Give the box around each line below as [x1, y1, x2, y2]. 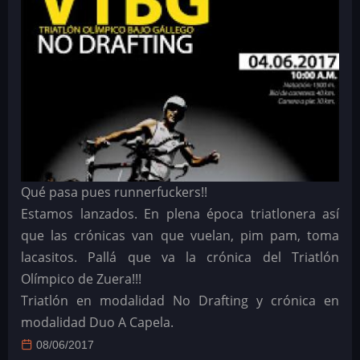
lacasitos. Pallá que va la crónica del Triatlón [21, 248, 339, 267]
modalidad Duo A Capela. [21, 313, 174, 332]
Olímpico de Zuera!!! [21, 270, 141, 288]
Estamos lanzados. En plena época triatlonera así [21, 205, 339, 223]
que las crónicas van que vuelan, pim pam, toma [21, 227, 339, 245]
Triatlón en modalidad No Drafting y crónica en [21, 292, 339, 310]
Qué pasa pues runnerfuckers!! [21, 183, 207, 202]
